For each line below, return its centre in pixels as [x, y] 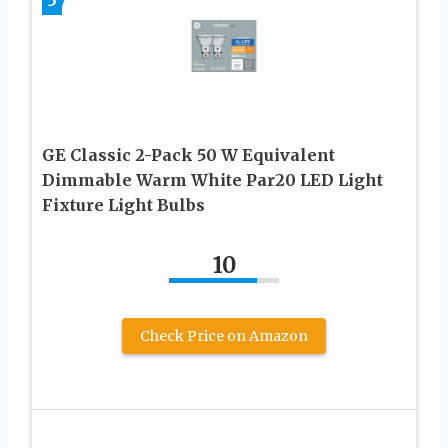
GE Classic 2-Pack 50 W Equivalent [188, 154]
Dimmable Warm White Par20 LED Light [212, 179]
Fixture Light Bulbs [123, 204]
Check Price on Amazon [224, 335]
